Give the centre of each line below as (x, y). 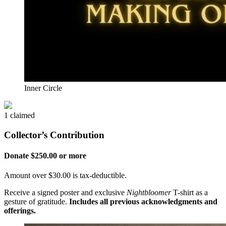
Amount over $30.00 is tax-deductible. (65, 176)
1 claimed (19, 116)
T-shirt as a (189, 193)
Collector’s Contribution (54, 135)
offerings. (20, 211)
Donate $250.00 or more (45, 156)
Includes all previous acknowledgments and (143, 202)
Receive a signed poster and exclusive (65, 193)
